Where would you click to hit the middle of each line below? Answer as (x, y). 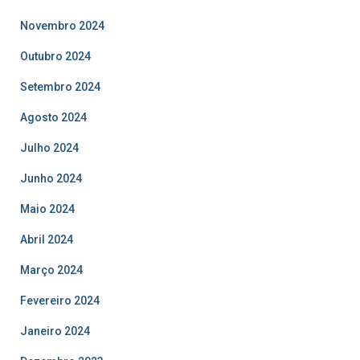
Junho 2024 (51, 178)
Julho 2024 (49, 147)
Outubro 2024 (55, 56)
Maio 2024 (47, 209)
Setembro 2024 (60, 86)
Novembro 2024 (62, 25)
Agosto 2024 (53, 117)
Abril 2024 (47, 239)
